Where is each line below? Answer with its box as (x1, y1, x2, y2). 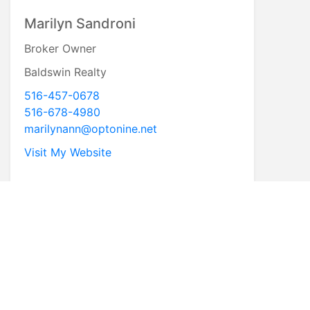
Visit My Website (24, 145, 111, 160)
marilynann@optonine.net (24, 122, 157, 136)
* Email (21, 290, 60, 304)
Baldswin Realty (24, 65, 107, 80)
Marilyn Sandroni (24, 15, 136, 33)
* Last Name (21, 244, 87, 259)
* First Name (21, 199, 88, 213)
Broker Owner (24, 42, 96, 56)
